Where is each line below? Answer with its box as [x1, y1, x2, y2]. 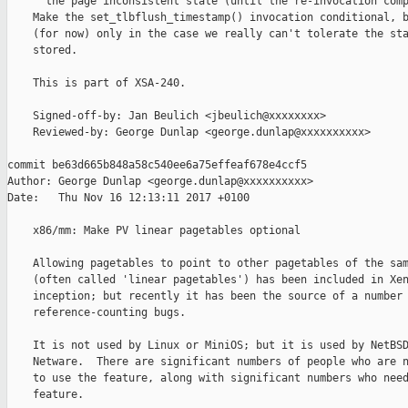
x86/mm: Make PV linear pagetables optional [7, 224, 301, 238]
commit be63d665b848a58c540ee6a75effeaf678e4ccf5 [7, 158, 307, 172]
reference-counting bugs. [7, 306, 186, 320]
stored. [7, 44, 77, 57]
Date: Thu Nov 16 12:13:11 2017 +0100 [7, 191, 250, 205]
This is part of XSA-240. [7, 76, 186, 90]
